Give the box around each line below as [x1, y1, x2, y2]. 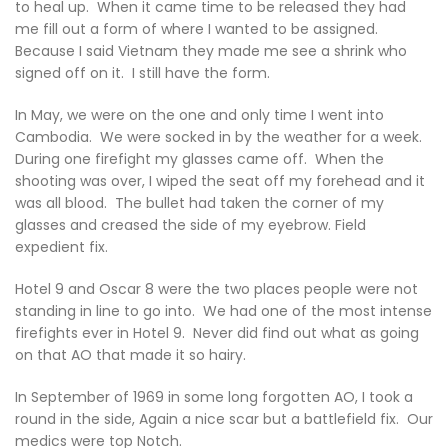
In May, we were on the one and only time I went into [15, 105, 384, 125]
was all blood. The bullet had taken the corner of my [15, 193, 384, 213]
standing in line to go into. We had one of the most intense [15, 301, 432, 321]
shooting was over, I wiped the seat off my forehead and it [15, 171, 425, 191]
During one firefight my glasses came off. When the [15, 149, 384, 169]
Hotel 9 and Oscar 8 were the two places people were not [15, 279, 418, 299]
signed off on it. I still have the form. [15, 63, 274, 83]
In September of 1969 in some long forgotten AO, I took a [15, 387, 413, 407]
